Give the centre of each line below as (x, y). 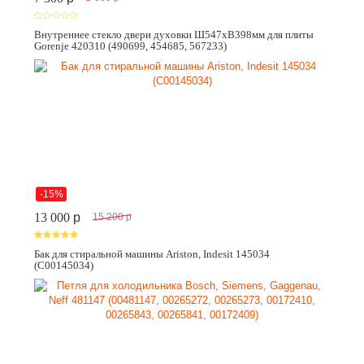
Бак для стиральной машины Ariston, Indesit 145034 (152, 253)
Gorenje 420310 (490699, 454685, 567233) (130, 45)
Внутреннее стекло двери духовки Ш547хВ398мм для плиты (174, 34)
